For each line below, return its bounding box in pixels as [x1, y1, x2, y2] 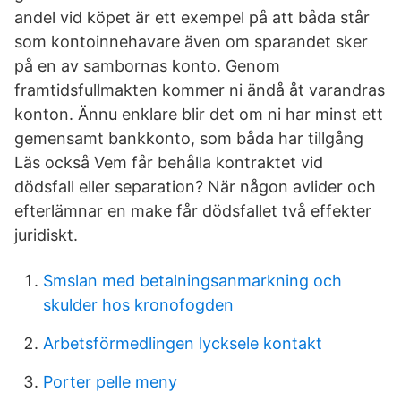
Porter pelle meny [43, 372, 177, 391]
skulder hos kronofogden [43, 295, 234, 314]
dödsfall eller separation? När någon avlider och [14, 177, 376, 196]
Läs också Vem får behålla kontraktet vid [14, 153, 323, 172]
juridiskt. [14, 226, 78, 244]
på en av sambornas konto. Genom [14, 56, 280, 75]
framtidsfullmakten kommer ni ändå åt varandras [14, 81, 385, 99]
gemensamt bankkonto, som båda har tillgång [14, 129, 363, 148]
